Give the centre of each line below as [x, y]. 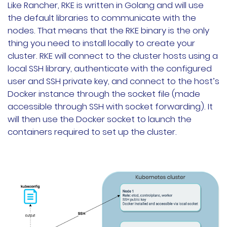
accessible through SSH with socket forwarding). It [110, 107]
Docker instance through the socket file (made [104, 94]
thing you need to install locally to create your [101, 43]
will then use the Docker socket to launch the [100, 119]
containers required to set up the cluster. [92, 132]
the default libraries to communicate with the [102, 18]
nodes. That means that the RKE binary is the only [108, 31]
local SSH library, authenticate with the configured [110, 69]
